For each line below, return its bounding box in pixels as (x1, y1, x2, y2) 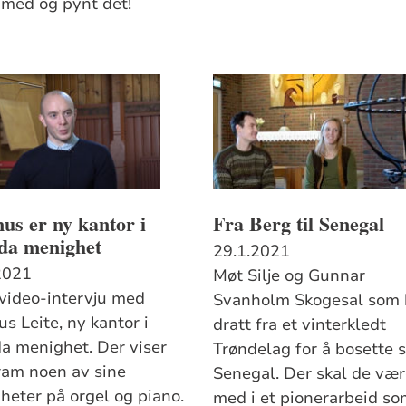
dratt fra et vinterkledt (213, 313, 387, 335)
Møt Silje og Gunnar (213, 264, 366, 286)
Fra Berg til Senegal (213, 208, 385, 238)
